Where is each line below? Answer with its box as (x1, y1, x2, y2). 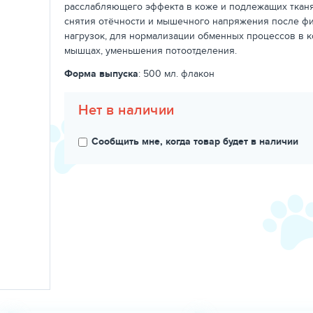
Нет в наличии (78, 99, 175, 119)
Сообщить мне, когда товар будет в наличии (92, 134, 298, 148)
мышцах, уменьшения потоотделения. (64, 43, 237, 57)
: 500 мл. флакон (138, 66, 214, 80)
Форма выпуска (64, 66, 138, 80)
